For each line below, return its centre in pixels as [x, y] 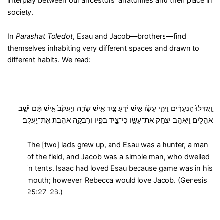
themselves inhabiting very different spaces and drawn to [103, 48]
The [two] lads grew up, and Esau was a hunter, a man [117, 145]
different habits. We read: [49, 60]
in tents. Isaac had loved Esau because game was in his [120, 168]
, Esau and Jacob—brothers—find [129, 37]
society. [20, 12]
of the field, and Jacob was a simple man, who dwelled [118, 157]
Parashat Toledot [44, 37]
